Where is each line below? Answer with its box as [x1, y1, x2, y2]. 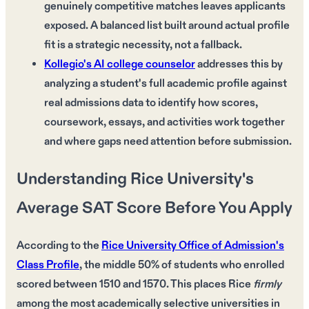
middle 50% [103, 258, 159, 273]
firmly [253, 277, 281, 292]
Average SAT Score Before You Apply [17, 197, 292, 220]
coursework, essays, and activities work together [44, 114, 285, 130]
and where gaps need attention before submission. [44, 134, 292, 149]
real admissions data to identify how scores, [44, 95, 258, 110]
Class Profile [17, 258, 79, 273]
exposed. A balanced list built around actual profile [44, 18, 290, 33]
